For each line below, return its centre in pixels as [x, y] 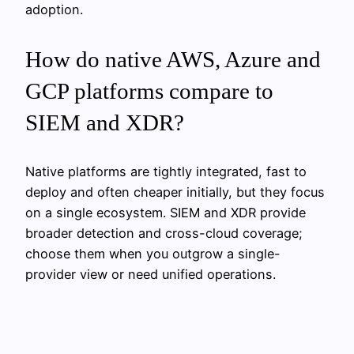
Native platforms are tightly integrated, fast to [166, 171]
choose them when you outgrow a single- [153, 253]
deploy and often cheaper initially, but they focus [175, 192]
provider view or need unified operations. [151, 274]
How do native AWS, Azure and [173, 59]
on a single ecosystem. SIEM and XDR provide [166, 212]
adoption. [54, 10]
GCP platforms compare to [149, 90]
